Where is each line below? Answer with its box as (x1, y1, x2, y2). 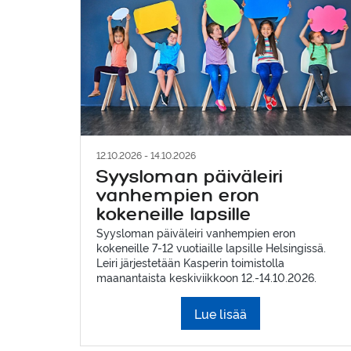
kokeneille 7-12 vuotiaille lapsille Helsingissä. (96, 239, 326, 255)
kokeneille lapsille (96, 204, 251, 226)
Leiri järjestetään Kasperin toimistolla (96, 254, 284, 270)
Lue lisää (194, 304, 248, 322)
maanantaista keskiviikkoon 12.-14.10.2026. (96, 269, 317, 284)
